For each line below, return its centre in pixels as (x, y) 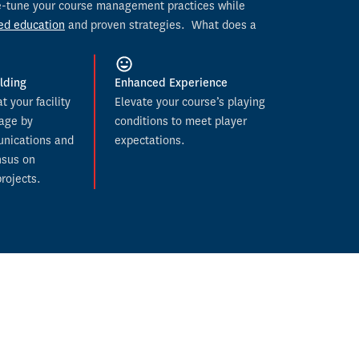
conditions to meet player (181, 121)
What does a (224, 25)
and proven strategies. (128, 25)
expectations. (150, 141)
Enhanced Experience (171, 83)
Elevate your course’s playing (190, 102)
